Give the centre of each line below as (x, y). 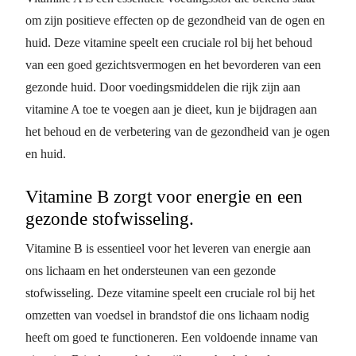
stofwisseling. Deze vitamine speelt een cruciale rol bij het (170, 292)
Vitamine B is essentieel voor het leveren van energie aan (168, 248)
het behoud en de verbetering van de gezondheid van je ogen (178, 131)
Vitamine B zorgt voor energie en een (164, 196)
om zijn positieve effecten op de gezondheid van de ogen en (175, 20)
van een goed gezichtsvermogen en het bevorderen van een (173, 64)
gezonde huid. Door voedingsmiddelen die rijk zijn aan (163, 87)
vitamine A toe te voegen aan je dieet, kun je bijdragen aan (171, 109)
